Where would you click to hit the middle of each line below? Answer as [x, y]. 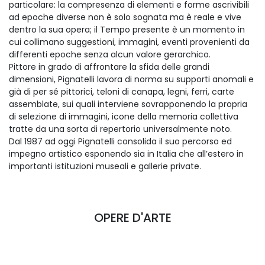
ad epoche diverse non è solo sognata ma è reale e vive [125, 17]
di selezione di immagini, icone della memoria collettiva [124, 116]
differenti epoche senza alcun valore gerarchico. [110, 54]
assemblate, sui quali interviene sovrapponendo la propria [128, 104]
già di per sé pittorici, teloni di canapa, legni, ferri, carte [122, 91]
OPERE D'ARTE [132, 217]
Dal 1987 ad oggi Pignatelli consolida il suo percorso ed [120, 141]
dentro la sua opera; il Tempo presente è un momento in [127, 29]
